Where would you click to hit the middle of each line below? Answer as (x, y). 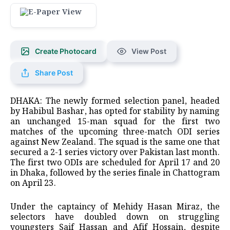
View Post (149, 51)
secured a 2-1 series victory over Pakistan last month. (115, 152)
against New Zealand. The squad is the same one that (115, 142)
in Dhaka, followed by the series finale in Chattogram (115, 173)
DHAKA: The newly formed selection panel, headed (115, 101)
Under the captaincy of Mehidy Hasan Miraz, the (115, 207)
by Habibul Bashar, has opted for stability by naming (115, 111)
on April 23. (33, 183)
